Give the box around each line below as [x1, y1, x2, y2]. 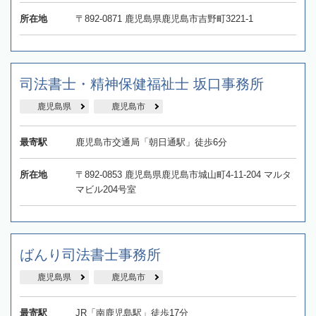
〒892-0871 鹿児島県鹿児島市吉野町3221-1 [75, 13, 253, 25]
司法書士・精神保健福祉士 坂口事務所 [20, 76, 264, 92]
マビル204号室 [75, 184, 136, 195]
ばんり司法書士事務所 [20, 247, 161, 263]
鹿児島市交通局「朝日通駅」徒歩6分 [75, 137, 227, 148]
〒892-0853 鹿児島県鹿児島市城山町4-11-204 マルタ [75, 169, 291, 181]
